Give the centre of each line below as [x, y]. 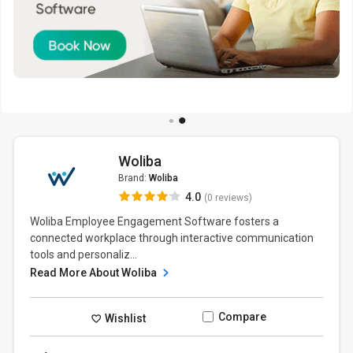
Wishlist [124, 318]
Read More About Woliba [95, 273]
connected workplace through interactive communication [172, 238]
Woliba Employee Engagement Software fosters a [155, 221]
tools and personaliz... [84, 255]
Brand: [133, 178]
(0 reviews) [228, 198]
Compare [242, 317]
